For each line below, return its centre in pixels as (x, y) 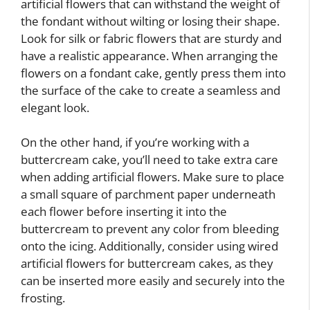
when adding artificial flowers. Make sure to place (153, 177)
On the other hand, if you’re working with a (135, 142)
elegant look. (55, 107)
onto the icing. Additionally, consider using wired (149, 246)
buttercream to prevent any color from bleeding (150, 229)
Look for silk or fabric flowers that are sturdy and (151, 38)
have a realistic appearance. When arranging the (149, 55)
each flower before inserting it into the (124, 211)
